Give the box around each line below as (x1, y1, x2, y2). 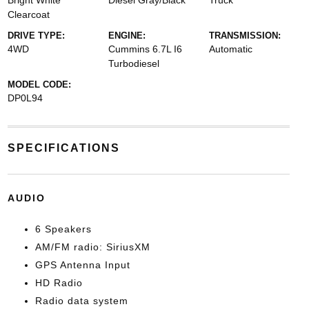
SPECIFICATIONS (7, 142, 120, 154)
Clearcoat (7, 9, 50, 20)
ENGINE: (108, 30, 146, 41)
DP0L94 (7, 92, 43, 103)
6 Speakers (34, 223, 92, 235)
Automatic (209, 43, 253, 54)
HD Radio (34, 277, 83, 288)
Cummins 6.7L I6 (108, 43, 182, 54)
